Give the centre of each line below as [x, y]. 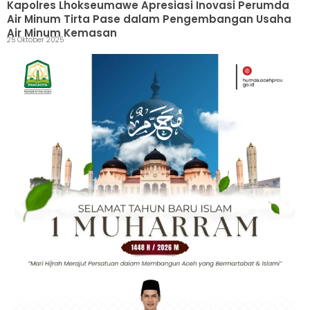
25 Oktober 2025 [55, 39]
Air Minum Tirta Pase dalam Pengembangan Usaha [149, 19]
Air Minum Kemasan [62, 33]
